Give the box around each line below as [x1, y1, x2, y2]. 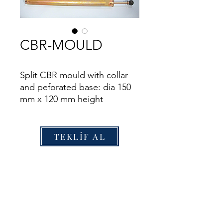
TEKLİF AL [53, 131, 106, 142]
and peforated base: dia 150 [20, 82, 131, 93]
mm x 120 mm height [20, 94, 103, 105]
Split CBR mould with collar [20, 70, 128, 81]
